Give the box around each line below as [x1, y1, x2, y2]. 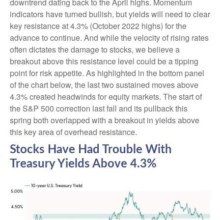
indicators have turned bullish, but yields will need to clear [10, 8, 210, 20]
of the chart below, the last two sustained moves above [10, 79, 198, 91]
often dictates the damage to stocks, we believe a [10, 44, 180, 55]
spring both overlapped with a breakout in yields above [10, 114, 199, 126]
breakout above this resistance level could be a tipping [10, 55, 198, 67]
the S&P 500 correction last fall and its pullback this [10, 103, 188, 114]
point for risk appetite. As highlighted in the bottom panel [10, 67, 204, 79]
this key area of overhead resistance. [10, 126, 137, 138]
